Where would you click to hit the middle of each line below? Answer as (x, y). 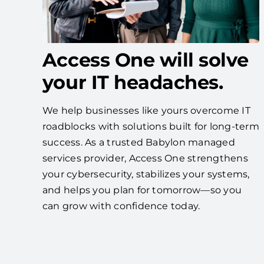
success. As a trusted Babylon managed (138, 142)
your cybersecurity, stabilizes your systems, (146, 174)
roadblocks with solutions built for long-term (151, 126)
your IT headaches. (133, 82)
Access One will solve (145, 60)
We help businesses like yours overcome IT (146, 110)
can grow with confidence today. (121, 206)
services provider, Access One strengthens (145, 158)
